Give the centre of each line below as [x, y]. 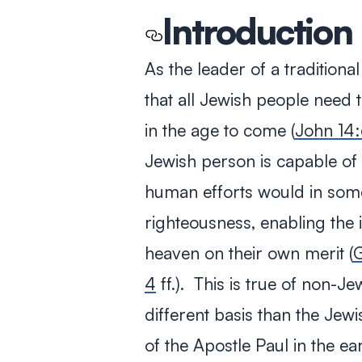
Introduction [261, 30]
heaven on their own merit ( [248, 253]
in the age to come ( [219, 130]
